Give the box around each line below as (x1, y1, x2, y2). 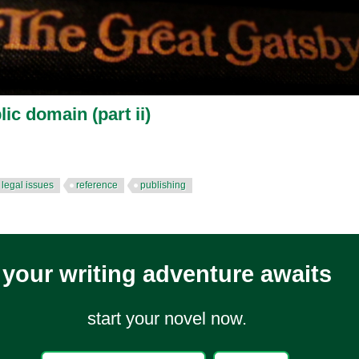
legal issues (2, 179, 54, 191)
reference (76, 179, 118, 191)
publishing (140, 179, 186, 191)
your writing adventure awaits (2, 260, 332, 287)
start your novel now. (87, 308, 247, 329)
